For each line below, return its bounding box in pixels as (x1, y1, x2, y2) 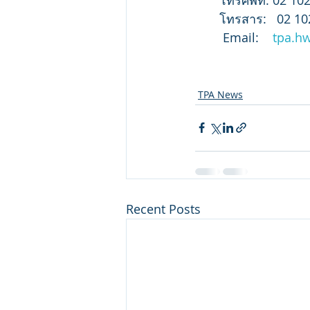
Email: (195, 28, 273, 46)
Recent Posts (126, 200, 201, 217)
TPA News (198, 87, 243, 101)
